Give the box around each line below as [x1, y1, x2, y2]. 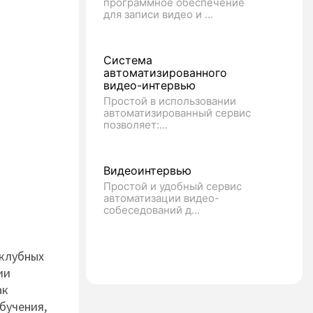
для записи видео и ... [103, 8, 213, 21]
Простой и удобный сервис [103, 180, 242, 193]
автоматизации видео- [103, 191, 219, 205]
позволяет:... [103, 118, 168, 131]
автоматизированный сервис [103, 106, 251, 119]
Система [103, 53, 152, 67]
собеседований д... [103, 203, 200, 217]
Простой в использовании [103, 94, 236, 108]
